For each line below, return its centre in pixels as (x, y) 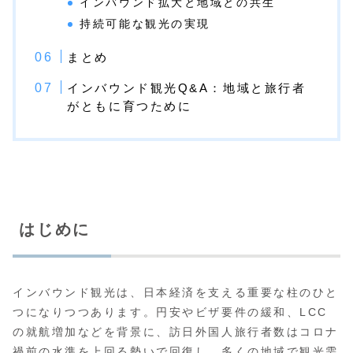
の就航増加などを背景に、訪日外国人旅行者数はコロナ (176, 331)
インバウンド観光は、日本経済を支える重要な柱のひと (176, 292)
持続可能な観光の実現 (145, 24)
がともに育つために (130, 106)
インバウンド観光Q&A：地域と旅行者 (187, 88)
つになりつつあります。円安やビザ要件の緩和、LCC (170, 312)
